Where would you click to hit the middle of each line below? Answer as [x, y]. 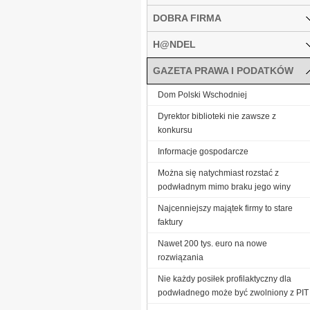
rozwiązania [181, 257]
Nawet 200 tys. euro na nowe [212, 243]
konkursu [175, 130]
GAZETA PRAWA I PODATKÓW [223, 70]
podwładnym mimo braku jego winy [224, 186]
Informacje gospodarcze [203, 151]
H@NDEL [174, 44]
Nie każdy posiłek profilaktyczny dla [225, 279]
